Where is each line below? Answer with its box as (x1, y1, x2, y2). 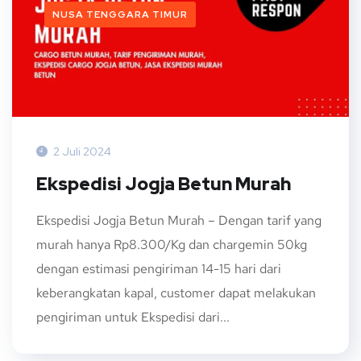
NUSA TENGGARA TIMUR (52, 8, 188, 21)
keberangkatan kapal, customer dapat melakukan (36, 284, 316, 301)
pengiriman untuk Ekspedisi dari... (36, 308, 230, 326)
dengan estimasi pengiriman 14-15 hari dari (36, 259, 281, 277)
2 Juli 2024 (53, 143, 111, 159)
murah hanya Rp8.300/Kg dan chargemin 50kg (36, 235, 307, 253)
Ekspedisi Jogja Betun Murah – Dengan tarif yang (36, 211, 322, 229)
